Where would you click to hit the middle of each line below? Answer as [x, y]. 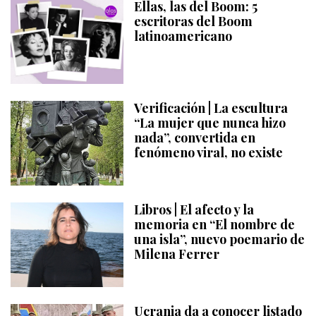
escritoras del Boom [193, 21]
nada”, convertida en [195, 137]
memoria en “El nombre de [214, 224]
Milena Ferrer [177, 254]
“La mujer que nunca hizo [210, 122]
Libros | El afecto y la [194, 209]
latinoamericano [183, 36]
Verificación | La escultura [211, 108]
